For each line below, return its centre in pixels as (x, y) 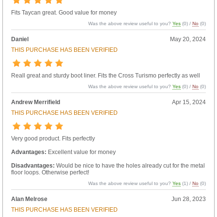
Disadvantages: (33, 165)
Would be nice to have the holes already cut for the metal (130, 165)
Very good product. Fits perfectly (53, 138)
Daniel (20, 39)
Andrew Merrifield (35, 102)
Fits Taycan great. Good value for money (64, 12)
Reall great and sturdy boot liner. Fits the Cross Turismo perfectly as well (105, 75)
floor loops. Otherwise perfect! (50, 172)
